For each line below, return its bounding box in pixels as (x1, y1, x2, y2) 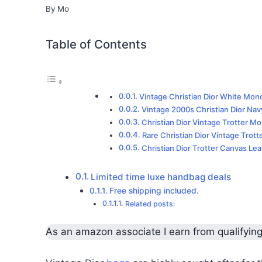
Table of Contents (46, 37, 147, 52)
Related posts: (125, 199, 175, 208)
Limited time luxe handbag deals (91, 171, 232, 182)
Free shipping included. (109, 185, 199, 195)
